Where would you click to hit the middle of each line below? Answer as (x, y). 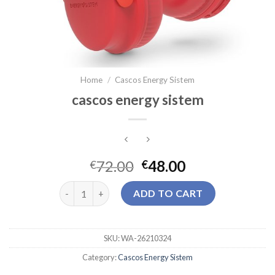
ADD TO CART (168, 193)
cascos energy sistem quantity (123, 188)
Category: (100, 258)
